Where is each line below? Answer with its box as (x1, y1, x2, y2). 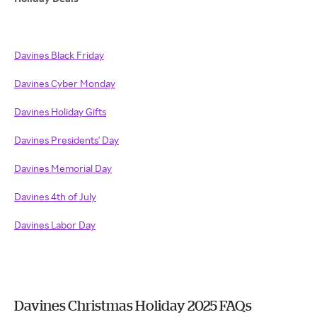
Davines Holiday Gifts (14, 105, 106, 117)
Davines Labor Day (14, 219, 96, 231)
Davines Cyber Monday (14, 77, 115, 89)
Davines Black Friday (14, 49, 104, 61)
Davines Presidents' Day (14, 134, 119, 146)
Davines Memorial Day (14, 162, 112, 174)
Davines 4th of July (14, 190, 96, 202)
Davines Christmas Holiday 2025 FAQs (14, 297, 252, 313)
